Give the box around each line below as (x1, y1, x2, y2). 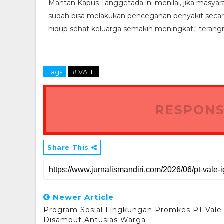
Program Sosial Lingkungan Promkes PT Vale (43, 205, 222, 215)
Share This (47, 143, 91, 152)
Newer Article (50, 192, 114, 202)
